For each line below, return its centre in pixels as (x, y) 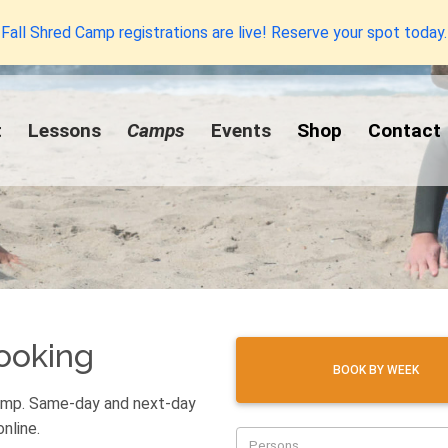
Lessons (64, 130)
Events (241, 130)
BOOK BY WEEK (375, 370)
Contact (404, 130)
